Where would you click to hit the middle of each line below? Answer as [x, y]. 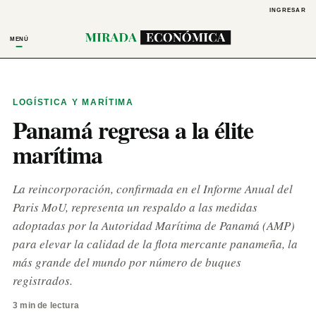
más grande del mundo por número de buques [127, 262]
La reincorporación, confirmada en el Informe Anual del [153, 189]
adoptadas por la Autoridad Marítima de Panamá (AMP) [154, 225]
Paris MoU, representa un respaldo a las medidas [135, 207]
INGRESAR [287, 10]
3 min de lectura [46, 305]
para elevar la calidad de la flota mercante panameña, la [155, 244]
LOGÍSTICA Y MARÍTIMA [73, 102]
